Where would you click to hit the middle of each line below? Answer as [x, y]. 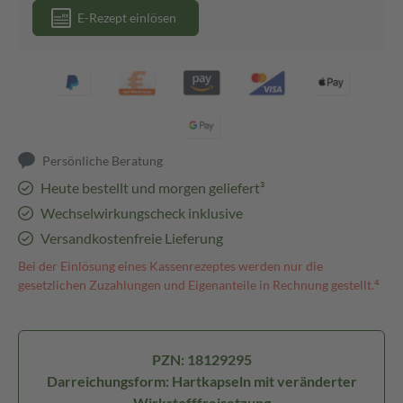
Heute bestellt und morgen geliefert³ [152, 188]
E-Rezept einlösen [127, 18]
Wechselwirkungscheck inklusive [141, 213]
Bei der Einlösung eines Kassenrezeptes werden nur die [170, 266]
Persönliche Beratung [103, 161]
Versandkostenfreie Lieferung [131, 238]
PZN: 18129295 [201, 359]
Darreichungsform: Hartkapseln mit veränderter [201, 381]
